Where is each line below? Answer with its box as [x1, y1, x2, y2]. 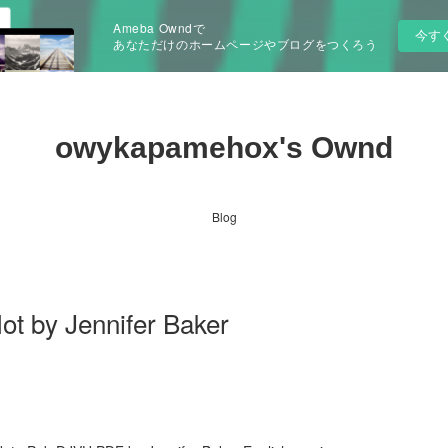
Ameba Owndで [113, 19, 206, 36]
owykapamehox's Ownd [55, 131, 393, 164]
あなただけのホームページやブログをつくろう [113, 35, 378, 52]
